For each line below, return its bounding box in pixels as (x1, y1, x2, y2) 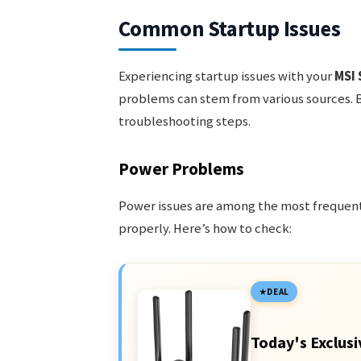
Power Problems (118, 157, 244, 180)
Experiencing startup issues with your (118, 68, 334, 85)
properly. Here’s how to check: (118, 219, 292, 237)
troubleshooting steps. (118, 113, 251, 131)
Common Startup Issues (118, 15, 341, 43)
